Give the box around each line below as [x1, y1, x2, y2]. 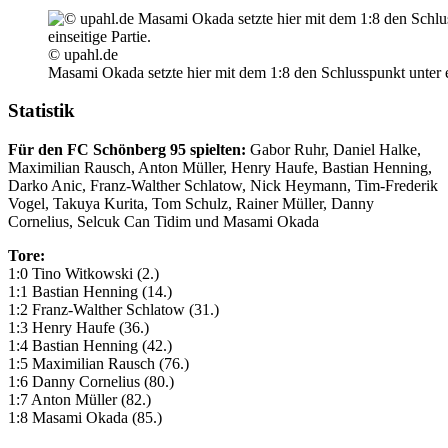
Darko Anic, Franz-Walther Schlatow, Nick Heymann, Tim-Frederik [8, 177, 438, 195]
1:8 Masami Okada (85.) [8, 409, 162, 427]
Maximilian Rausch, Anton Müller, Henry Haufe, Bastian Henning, [8, 159, 432, 177]
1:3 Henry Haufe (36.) [8, 319, 149, 337]
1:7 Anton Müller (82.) [8, 391, 151, 409]
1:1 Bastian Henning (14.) [8, 283, 172, 301]
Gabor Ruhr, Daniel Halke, [246, 141, 421, 159]
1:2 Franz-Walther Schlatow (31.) [8, 301, 219, 319]
